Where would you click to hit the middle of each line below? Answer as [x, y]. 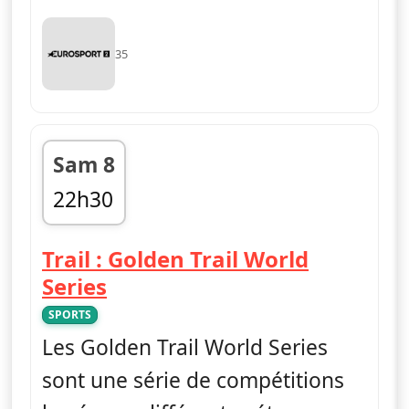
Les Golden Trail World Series [185, 347]
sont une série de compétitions [193, 380]
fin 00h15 [98, 231]
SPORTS [70, 314]
